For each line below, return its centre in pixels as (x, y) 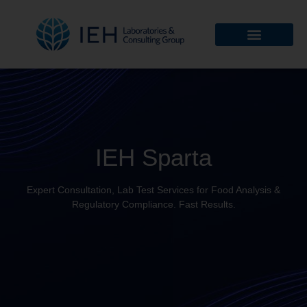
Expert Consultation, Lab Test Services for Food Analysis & (153, 189)
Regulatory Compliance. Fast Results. (153, 204)
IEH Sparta (153, 157)
